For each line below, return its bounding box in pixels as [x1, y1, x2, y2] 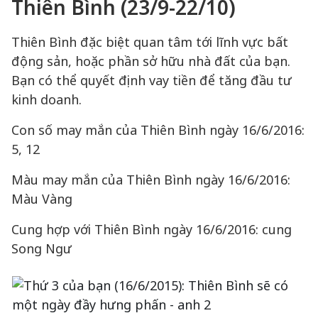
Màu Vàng [11, 190, 72, 207]
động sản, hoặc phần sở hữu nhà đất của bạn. [11, 53, 290, 70]
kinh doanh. [11, 91, 82, 108]
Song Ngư [11, 240, 72, 257]
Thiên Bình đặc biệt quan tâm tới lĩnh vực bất [11, 33, 288, 50]
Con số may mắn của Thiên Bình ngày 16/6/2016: [11, 121, 305, 138]
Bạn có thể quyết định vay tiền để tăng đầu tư [11, 72, 292, 89]
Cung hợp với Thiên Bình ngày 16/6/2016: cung [11, 221, 292, 238]
